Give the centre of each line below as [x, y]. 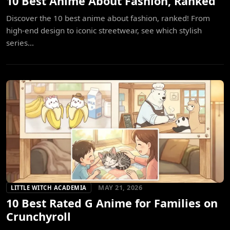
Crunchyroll [39, 217]
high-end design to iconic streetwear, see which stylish [104, 31]
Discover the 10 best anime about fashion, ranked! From [108, 18]
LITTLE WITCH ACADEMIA [49, 188]
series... [20, 43]
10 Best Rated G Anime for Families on [112, 203]
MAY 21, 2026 [120, 188]
